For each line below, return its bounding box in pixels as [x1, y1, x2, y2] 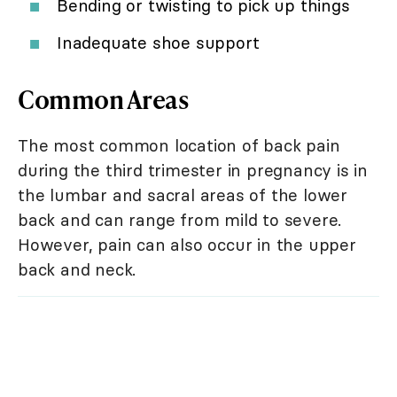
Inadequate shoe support [57, 32, 260, 54]
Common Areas [18, 82, 188, 117]
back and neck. [18, 259, 136, 281]
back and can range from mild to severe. [18, 209, 342, 231]
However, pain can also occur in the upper [18, 234, 356, 256]
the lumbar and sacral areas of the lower [18, 184, 347, 206]
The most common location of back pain [18, 135, 340, 157]
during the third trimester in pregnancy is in [18, 160, 368, 182]
